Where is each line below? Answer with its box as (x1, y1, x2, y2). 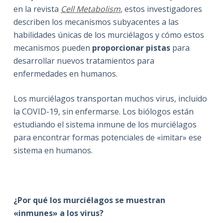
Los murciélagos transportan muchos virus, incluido (13, 93, 207, 105)
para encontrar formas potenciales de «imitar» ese (13, 132, 202, 143)
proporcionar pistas (92, 42, 170, 54)
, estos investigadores (120, 3, 202, 15)
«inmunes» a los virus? (13, 208, 104, 219)
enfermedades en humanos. (13, 68, 117, 80)
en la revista (13, 3, 61, 15)
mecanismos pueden (13, 42, 92, 54)
